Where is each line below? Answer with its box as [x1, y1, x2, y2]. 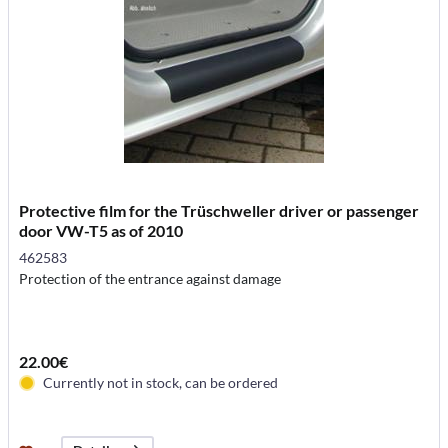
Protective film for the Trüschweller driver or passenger [19, 201, 420, 221]
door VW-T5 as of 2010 [19, 221, 184, 241]
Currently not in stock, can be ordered [43, 374, 279, 392]
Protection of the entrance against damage [19, 270, 282, 288]
